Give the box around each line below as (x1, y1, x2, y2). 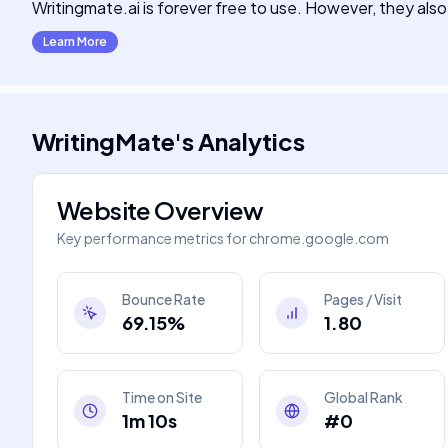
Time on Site (122, 388, 202, 406)
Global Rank (324, 388, 403, 406)
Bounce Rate (122, 290, 205, 308)
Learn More (43, 34, 107, 49)
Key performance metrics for (57, 229, 247, 247)
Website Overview (57, 195, 264, 225)
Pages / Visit (324, 290, 402, 308)
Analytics (198, 126, 305, 156)
